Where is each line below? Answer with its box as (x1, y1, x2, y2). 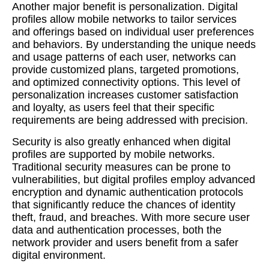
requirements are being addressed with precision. (12, 114, 248, 126)
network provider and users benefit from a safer (12, 237, 238, 249)
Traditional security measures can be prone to (12, 161, 231, 173)
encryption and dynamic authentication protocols (12, 186, 243, 198)
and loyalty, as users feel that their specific (12, 101, 214, 113)
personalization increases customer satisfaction (12, 89, 238, 101)
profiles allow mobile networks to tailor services (12, 13, 237, 25)
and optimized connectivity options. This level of (12, 76, 240, 88)
